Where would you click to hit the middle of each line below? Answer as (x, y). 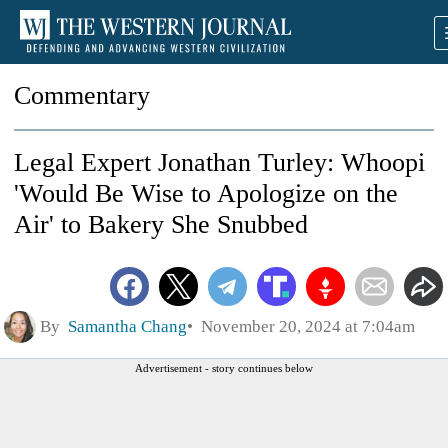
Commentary (82, 95)
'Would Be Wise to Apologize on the (206, 193)
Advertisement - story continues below (224, 367)
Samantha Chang (127, 326)
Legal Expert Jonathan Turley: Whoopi (219, 162)
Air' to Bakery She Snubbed (161, 224)
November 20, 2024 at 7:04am (304, 326)
